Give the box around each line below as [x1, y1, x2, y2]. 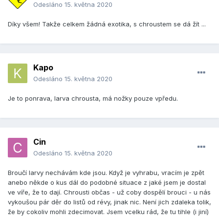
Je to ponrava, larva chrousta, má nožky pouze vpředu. [8, 94, 178, 103]
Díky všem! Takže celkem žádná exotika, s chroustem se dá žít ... [8, 20, 206, 28]
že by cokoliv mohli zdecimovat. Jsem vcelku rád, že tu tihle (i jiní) [8, 208, 209, 216]
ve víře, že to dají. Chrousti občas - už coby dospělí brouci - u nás [8, 188, 211, 197]
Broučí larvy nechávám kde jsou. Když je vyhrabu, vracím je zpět [8, 169, 204, 177]
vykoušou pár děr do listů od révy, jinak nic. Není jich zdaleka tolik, [8, 198, 211, 206]
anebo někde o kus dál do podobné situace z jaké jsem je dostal [8, 178, 206, 187]
